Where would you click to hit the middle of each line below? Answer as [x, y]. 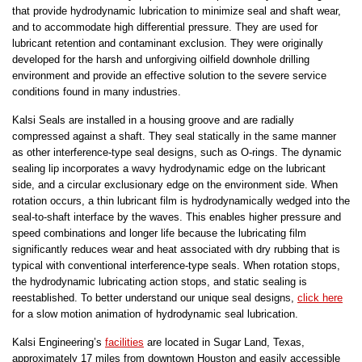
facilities [124, 343]
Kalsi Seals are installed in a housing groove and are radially [153, 120]
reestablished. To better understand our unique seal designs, [155, 298]
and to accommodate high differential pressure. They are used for [165, 27]
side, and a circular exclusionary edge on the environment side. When [175, 185]
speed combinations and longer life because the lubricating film [159, 234]
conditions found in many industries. [97, 92]
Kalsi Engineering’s [59, 343]
